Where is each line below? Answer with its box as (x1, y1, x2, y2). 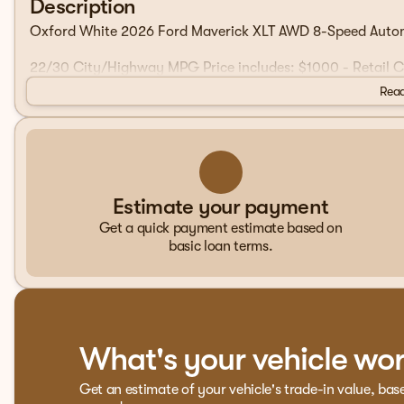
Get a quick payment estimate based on (98, 220, 343, 236)
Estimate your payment (113, 194, 329, 219)
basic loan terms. (168, 238, 273, 254)
